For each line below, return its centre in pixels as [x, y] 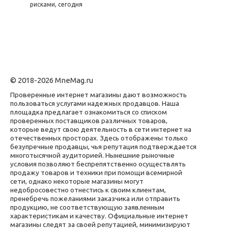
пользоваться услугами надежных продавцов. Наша [95, 104]
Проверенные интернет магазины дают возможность [98, 95]
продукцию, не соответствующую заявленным [87, 207]
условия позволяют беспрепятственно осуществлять [98, 164]
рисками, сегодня [56, 5]
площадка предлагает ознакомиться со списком [89, 112]
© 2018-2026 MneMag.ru [52, 80]
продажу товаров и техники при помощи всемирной [96, 173]
